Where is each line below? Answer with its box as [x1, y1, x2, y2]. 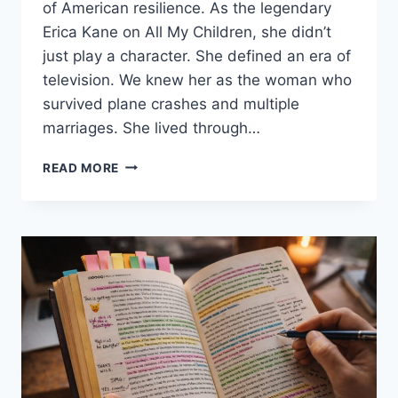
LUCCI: [118, 174, 163, 189]
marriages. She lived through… [43, 118, 260, 137]
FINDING [118, 286, 172, 301]
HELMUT [118, 230, 173, 245]
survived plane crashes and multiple [43, 94, 299, 113]
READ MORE [43, 160, 120, 175]
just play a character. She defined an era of [43, 46, 351, 65]
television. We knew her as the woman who [43, 70, 352, 89]
